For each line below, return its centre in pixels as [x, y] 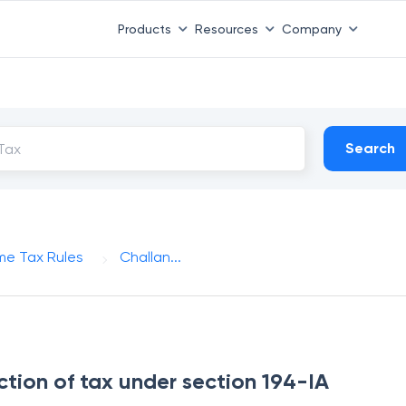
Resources [226, 29]
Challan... [151, 257]
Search [371, 148]
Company [311, 29]
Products [144, 29]
